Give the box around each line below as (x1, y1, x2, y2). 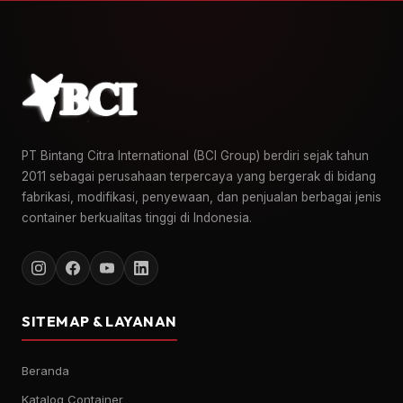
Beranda (22, 363, 69, 378)
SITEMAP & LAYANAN (22, 312, 177, 330)
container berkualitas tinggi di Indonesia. (22, 210, 252, 225)
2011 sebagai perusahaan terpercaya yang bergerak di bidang (22, 169, 376, 184)
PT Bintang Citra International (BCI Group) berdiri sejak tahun (22, 148, 369, 163)
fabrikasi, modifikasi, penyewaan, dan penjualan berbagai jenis (22, 190, 381, 204)
